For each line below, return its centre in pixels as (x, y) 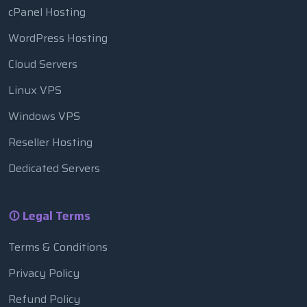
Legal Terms (55, 216)
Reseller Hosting (50, 142)
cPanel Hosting (47, 12)
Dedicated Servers (54, 168)
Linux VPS (35, 90)
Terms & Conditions (58, 247)
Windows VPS (44, 116)
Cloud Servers (43, 64)
